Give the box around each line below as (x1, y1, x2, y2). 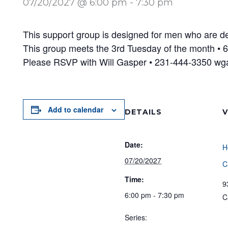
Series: (125, 212, 147, 222)
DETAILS (125, 107, 162, 117)
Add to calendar (48, 104, 103, 115)
